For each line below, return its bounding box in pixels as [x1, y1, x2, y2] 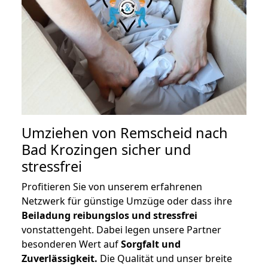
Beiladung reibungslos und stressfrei [22, 209, 197, 223]
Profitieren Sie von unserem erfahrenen [22, 180, 202, 194]
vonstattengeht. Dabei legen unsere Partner [22, 223, 221, 237]
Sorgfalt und [121, 237, 181, 251]
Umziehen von [22, 123, 120, 143]
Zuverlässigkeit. [22, 252, 98, 266]
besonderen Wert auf [22, 237, 121, 251]
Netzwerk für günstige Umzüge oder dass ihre [22, 194, 232, 208]
